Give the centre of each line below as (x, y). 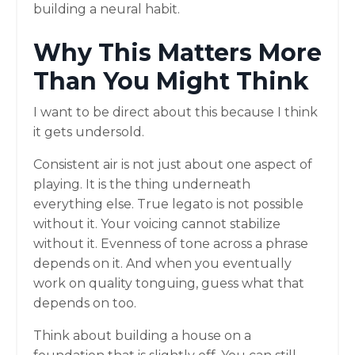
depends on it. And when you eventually (162, 263)
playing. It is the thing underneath (142, 184)
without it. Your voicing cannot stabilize (157, 223)
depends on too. (85, 303)
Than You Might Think (171, 81)
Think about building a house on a (142, 335)
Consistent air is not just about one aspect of (173, 164)
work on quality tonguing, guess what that (169, 283)
